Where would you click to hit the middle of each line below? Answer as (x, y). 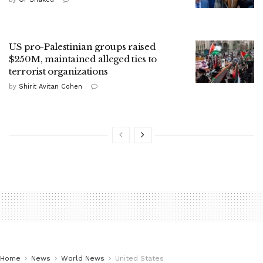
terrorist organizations (59, 72)
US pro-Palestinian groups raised (82, 47)
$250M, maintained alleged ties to (83, 59)
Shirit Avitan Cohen (50, 87)
